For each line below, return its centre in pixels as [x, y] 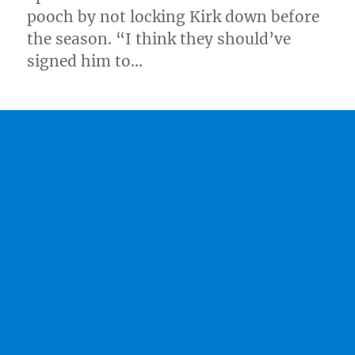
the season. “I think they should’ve [159, 38]
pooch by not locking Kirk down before [174, 16]
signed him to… [85, 61]
